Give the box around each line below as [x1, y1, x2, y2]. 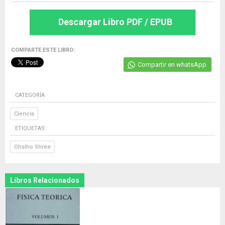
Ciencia [14, 110, 34, 118]
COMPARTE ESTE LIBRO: [11, 47, 75, 54]
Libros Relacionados [10, 176, 79, 185]
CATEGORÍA [15, 92, 45, 99]
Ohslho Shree [14, 144, 51, 151]
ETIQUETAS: [15, 125, 46, 132]
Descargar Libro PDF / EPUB [58, 17, 172, 28]
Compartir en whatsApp [138, 61, 206, 69]
